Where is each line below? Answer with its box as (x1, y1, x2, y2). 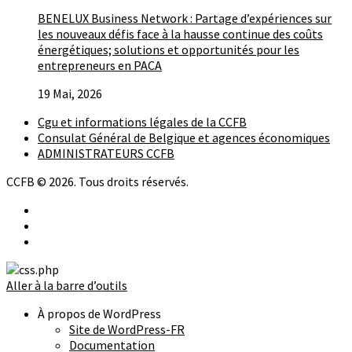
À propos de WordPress (38, 305, 161, 321)
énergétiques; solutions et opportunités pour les (38, 41, 299, 57)
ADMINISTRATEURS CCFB (38, 145, 174, 161)
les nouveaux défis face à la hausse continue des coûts (38, 25, 323, 42)
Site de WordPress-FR (69, 321, 185, 337)
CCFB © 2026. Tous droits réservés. (6, 173, 189, 189)
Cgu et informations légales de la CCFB (38, 113, 247, 130)
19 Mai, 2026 (38, 85, 102, 101)
